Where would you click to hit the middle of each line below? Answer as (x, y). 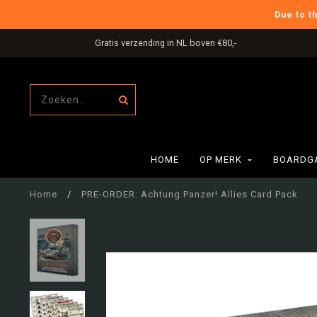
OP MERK (221, 160)
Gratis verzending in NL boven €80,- (165, 43)
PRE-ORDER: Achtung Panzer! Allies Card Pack (190, 194)
